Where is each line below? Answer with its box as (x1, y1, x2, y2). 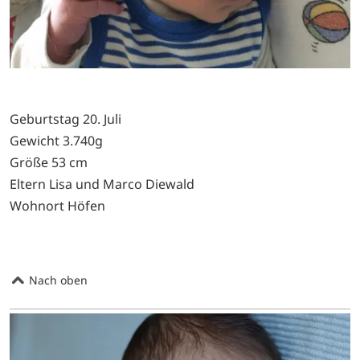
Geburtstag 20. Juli (10, 110, 121, 129)
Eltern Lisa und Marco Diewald (10, 175, 194, 194)
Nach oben (26, 272, 88, 288)
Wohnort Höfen (10, 197, 105, 215)
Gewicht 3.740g (10, 132, 103, 150)
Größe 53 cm (10, 153, 88, 172)
